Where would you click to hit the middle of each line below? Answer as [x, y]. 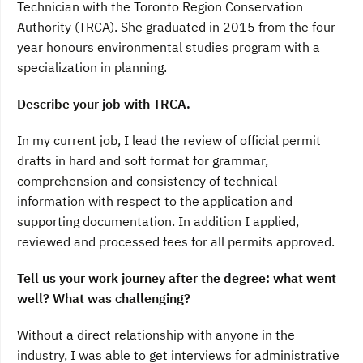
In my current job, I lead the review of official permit [169, 141]
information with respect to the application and [155, 201]
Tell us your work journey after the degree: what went [177, 278]
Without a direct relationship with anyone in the [156, 335]
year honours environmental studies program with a [169, 47]
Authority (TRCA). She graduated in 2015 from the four [176, 27]
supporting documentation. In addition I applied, [158, 222]
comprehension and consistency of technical [147, 181]
